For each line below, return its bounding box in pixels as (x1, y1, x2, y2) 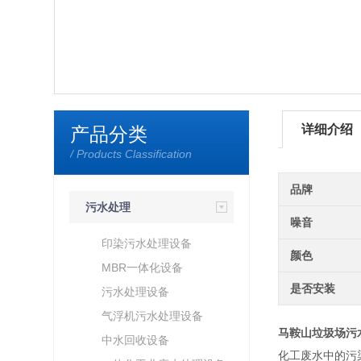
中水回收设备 (102, 334, 170, 346)
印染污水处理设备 (102, 237, 193, 250)
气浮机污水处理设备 (102, 309, 204, 322)
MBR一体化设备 (102, 261, 184, 274)
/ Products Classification (70, 147, 193, 160)
